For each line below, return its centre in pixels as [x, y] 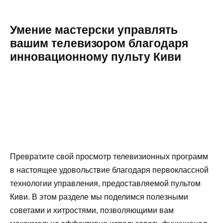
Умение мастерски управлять [94, 30]
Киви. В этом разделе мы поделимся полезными [99, 197]
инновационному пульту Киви [96, 56]
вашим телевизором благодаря [99, 43]
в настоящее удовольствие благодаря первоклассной [109, 170]
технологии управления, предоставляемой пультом [105, 183]
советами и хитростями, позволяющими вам [92, 210]
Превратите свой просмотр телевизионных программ [109, 156]
